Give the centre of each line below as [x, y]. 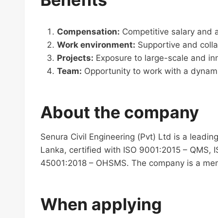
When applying [101, 204]
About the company [120, 112]
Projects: [75, 58]
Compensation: [88, 32]
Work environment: [96, 45]
